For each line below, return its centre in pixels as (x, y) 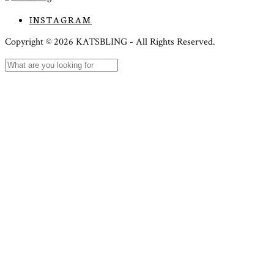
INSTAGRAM (61, 20)
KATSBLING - (106, 42)
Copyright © (29, 42)
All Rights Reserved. (176, 42)
